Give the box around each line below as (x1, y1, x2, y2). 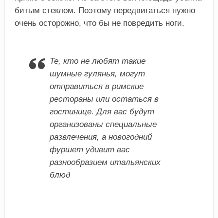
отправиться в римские (49, 82, 144, 91)
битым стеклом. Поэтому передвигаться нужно (14, 6, 195, 16)
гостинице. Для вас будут (49, 107, 154, 117)
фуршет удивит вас (49, 145, 130, 155)
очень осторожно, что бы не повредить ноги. (14, 18, 184, 28)
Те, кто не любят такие (49, 56, 145, 66)
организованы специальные (49, 120, 157, 129)
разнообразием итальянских (49, 158, 161, 167)
